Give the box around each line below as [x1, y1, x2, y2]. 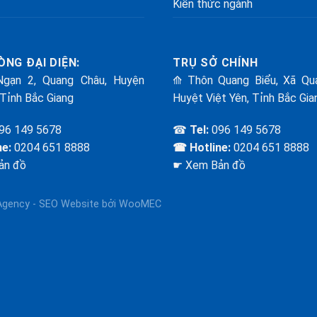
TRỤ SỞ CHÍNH [173, 55, 258, 69]
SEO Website [39, 198, 99, 211]
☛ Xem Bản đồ [173, 158, 246, 173]
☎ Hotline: [173, 141, 231, 155]
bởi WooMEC [99, 198, 161, 211]
